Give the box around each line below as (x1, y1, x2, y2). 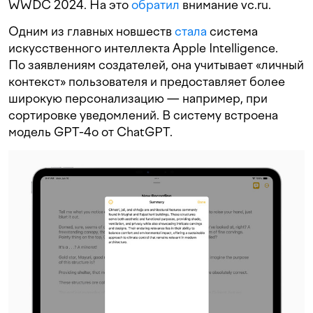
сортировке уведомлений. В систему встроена (8, 108, 278, 123)
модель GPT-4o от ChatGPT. (8, 124, 173, 140)
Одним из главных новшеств (8, 24, 175, 39)
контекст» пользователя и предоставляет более (8, 74, 285, 89)
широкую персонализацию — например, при (8, 91, 268, 106)
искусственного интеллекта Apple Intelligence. (8, 41, 278, 56)
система (207, 24, 258, 39)
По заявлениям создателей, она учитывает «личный (8, 57, 304, 73)
